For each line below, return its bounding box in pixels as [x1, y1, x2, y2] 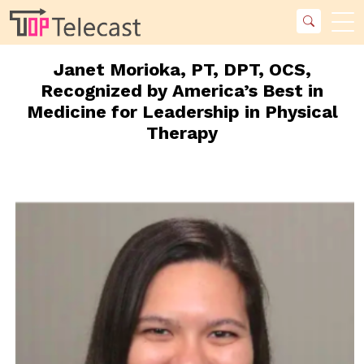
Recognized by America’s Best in [41, 80, 323, 101]
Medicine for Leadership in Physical [26, 101, 338, 122]
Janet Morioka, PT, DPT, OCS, [53, 58, 311, 80]
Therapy [146, 122, 218, 143]
